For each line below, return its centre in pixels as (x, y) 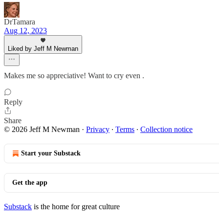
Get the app (30, 183)
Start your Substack (51, 153)
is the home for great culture (76, 207)
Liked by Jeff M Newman (43, 49)
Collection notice (166, 129)
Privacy (98, 129)
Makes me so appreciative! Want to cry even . (74, 76)
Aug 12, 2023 (25, 31)
